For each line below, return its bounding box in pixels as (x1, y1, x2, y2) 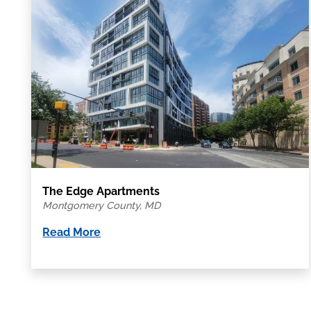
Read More (42, 225, 101, 239)
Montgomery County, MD (42, 199, 161, 211)
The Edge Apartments (42, 184, 160, 198)
